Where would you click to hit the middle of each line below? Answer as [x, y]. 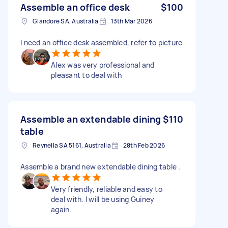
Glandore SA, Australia [66, 21]
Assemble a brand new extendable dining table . [101, 166]
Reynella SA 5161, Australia [72, 145]
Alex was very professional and [103, 65]
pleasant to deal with [87, 75]
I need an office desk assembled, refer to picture [102, 42]
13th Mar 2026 [131, 21]
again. [61, 209]
